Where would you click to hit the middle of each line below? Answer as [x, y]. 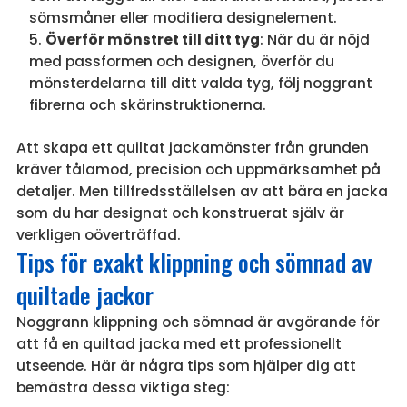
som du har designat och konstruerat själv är [180, 213]
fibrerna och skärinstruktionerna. [147, 105]
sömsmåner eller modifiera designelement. [183, 18]
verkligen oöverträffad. [98, 235]
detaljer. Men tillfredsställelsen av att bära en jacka [202, 192]
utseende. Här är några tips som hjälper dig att [186, 366]
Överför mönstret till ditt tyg [152, 40]
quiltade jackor [84, 295]
